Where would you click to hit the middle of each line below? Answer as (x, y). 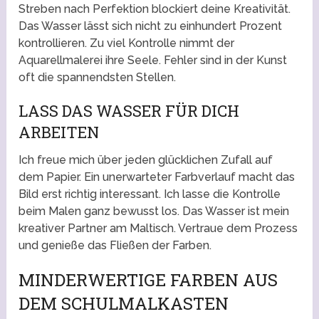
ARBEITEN (59, 132)
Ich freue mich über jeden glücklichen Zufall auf (146, 160)
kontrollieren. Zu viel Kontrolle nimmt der (127, 43)
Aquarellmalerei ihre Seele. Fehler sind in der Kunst (153, 61)
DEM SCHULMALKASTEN (124, 304)
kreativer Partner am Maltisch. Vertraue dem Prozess (158, 229)
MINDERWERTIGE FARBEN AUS (148, 280)
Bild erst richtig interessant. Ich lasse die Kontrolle (150, 194)
